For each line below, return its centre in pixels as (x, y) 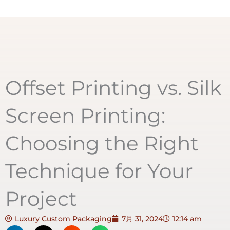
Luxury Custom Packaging (63, 218)
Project (41, 198)
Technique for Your (99, 171)
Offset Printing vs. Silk (113, 88)
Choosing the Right (102, 143)
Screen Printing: (85, 115)
